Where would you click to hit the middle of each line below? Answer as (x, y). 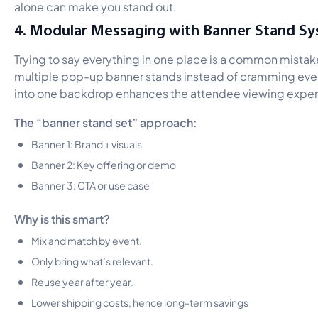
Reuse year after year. (82, 281)
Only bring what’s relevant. (92, 260)
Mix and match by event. (87, 240)
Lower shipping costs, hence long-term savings (140, 301)
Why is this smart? (62, 218)
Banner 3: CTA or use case (91, 184)
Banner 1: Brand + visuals (87, 143)
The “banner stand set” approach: (106, 121)
